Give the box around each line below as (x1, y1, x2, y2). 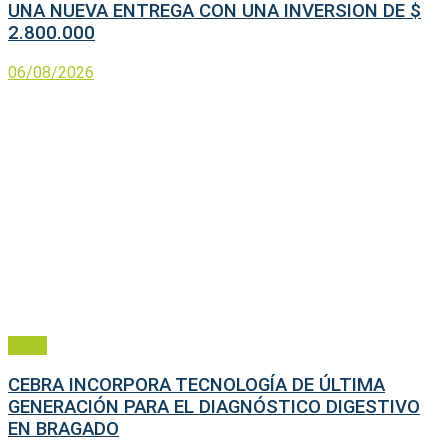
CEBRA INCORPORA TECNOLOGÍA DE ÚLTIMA (8, 373, 385, 396)
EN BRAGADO (8, 417, 119, 440)
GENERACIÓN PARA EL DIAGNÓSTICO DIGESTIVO (8, 395, 420, 418)
